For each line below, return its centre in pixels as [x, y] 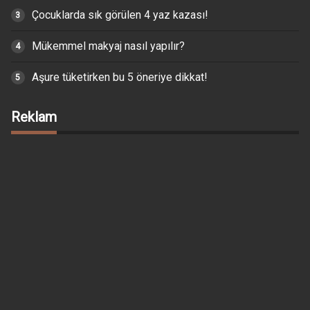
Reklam [34, 117]
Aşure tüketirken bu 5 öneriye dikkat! [119, 77]
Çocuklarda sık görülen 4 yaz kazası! [120, 15]
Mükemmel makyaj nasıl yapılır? [108, 46]
